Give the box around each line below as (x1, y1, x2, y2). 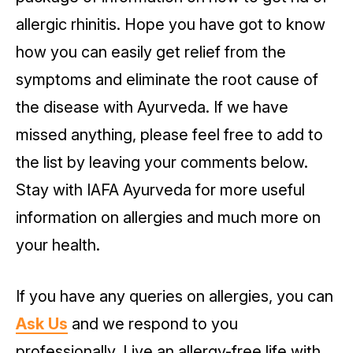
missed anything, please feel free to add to (16, 125, 323, 145)
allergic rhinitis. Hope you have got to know (16, 15, 325, 35)
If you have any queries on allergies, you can (16, 287, 333, 307)
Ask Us (16, 314, 68, 334)
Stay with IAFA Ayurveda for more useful (16, 180, 305, 200)
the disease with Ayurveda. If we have (16, 98, 288, 117)
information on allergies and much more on (16, 208, 321, 228)
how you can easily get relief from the (16, 43, 286, 62)
